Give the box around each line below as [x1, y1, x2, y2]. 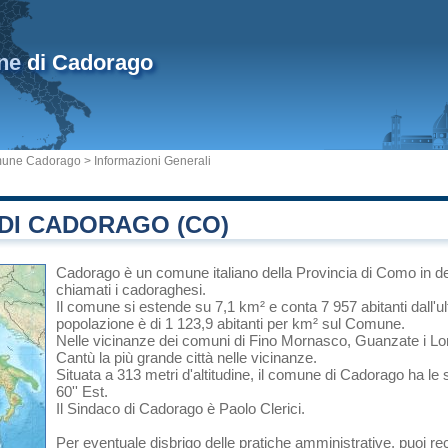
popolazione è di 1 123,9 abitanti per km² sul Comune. [56, 315, 405, 332]
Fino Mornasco [249, 332, 347, 349]
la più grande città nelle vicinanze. [95, 349, 317, 366]
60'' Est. [56, 383, 108, 400]
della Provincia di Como [262, 264, 416, 281]
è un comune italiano [120, 264, 262, 281]
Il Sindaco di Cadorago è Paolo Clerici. [56, 400, 305, 417]
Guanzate [355, 332, 419, 349]
